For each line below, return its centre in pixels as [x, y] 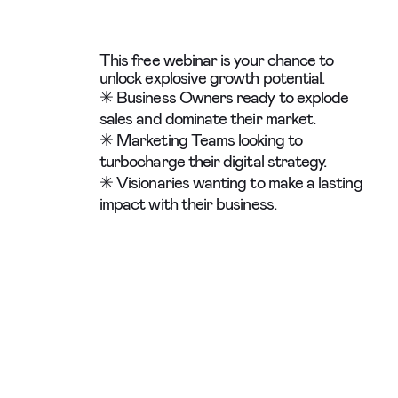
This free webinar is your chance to [217, 60]
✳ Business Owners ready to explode [224, 97]
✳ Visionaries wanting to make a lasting [231, 183]
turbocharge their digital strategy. [213, 161]
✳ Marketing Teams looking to [201, 140]
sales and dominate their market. [208, 119]
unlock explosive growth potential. [212, 78]
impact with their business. [188, 204]
